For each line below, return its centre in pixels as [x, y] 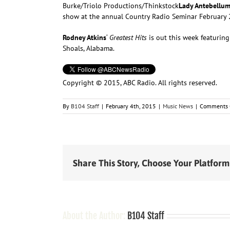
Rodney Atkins [84, 37]
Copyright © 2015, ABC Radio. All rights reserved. [140, 82]
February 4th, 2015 [131, 106]
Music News [178, 106]
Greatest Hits [128, 37]
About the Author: [95, 215]
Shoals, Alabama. [89, 48]
